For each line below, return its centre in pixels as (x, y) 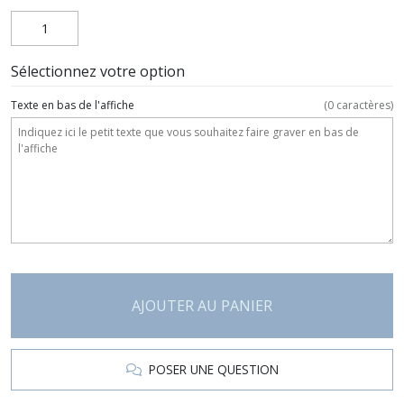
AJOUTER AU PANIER (202, 305)
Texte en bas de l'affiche (73, 105)
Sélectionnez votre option (98, 71)
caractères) (363, 105)
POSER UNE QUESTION (210, 369)
